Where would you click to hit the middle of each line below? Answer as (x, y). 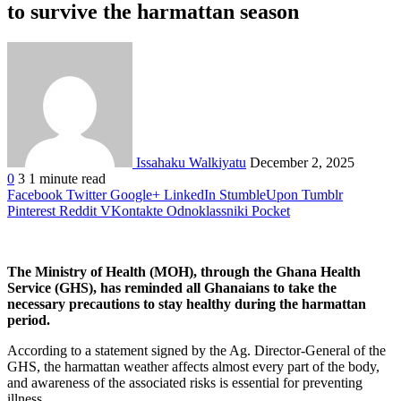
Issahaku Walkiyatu (191, 163)
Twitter (86, 195)
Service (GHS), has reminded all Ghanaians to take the (172, 288)
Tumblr (322, 195)
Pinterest (31, 211)
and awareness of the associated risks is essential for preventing (185, 383)
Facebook (35, 195)
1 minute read (67, 179)
